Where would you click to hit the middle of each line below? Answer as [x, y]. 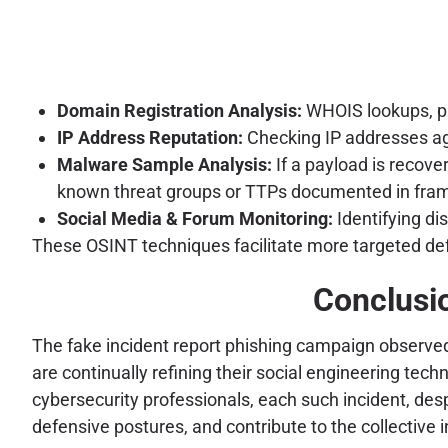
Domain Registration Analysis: [179, 110]
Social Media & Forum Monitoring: [195, 218]
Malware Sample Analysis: [164, 164]
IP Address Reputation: [150, 137]
